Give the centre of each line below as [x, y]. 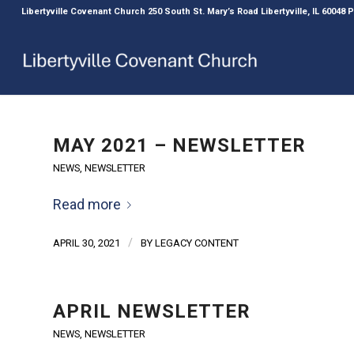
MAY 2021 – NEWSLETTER [179, 145]
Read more [87, 204]
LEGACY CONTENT [197, 243]
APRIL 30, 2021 [87, 243]
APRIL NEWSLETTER [152, 312]
